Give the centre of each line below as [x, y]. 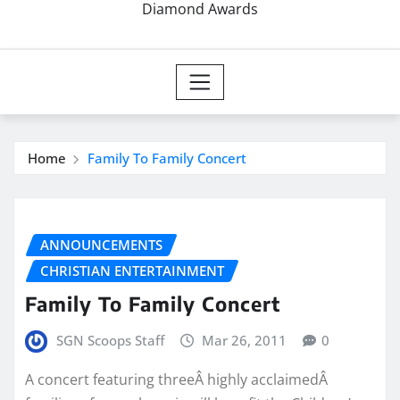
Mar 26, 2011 [245, 340]
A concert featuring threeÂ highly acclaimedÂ [176, 379]
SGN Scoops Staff [110, 340]
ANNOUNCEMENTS [101, 245]
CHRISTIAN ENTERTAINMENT [132, 271]
